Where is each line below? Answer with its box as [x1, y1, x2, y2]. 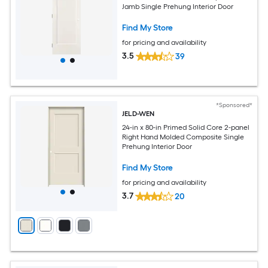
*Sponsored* [215, 101, 252, 109]
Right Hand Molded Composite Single [122, 132, 245, 141]
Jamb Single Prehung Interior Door [122, 2, 234, 11]
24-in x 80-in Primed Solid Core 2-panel [122, 123, 250, 132]
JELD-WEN [122, 109, 156, 118]
